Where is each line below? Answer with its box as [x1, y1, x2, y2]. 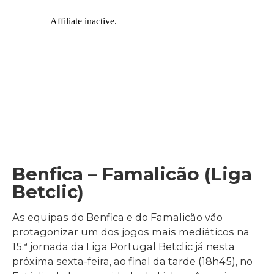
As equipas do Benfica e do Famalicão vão [12, 210, 223, 223]
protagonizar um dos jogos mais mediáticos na [12, 225, 250, 238]
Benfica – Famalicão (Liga [12, 163, 252, 185]
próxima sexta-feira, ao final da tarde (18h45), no [12, 254, 253, 267]
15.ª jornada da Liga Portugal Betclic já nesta [12, 240, 235, 253]
